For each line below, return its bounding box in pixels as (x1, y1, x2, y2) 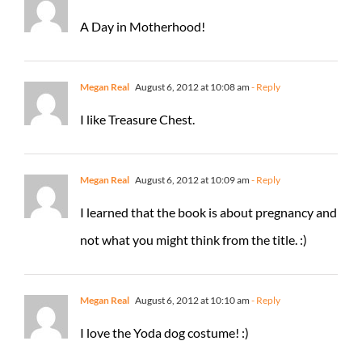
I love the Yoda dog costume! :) (80, 324, 249, 340)
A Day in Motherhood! (80, 18, 205, 34)
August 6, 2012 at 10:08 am (133, 80, 250, 93)
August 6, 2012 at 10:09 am (133, 173, 250, 186)
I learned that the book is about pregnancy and (80, 204, 337, 220)
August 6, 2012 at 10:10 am (133, 293, 250, 306)
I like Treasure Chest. (80, 111, 195, 127)
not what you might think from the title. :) (80, 231, 307, 247)
